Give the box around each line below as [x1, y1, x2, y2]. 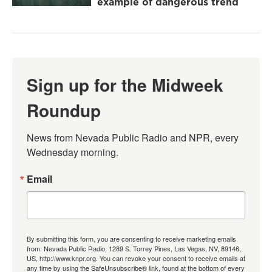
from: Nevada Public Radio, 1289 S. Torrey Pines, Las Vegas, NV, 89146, [27, 243, 241, 254]
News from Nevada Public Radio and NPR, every [27, 131, 239, 145]
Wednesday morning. [27, 145, 118, 160]
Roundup [27, 98, 101, 123]
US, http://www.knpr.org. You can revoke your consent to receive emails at [27, 253, 245, 263]
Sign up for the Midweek [27, 72, 223, 98]
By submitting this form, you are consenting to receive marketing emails [27, 234, 236, 244]
